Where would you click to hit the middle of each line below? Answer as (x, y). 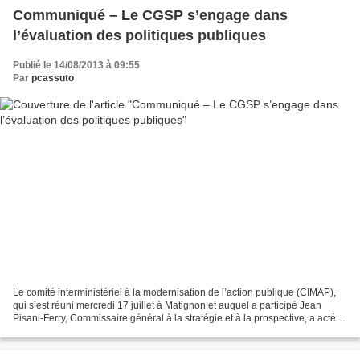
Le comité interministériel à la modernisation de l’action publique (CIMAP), (174, 293)
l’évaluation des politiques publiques (139, 35)
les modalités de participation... (80, 331)
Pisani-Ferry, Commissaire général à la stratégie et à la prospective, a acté (174, 319)
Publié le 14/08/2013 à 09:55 (76, 65)
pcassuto (53, 78)
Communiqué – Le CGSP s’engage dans (150, 15)
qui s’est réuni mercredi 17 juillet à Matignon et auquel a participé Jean (167, 306)
